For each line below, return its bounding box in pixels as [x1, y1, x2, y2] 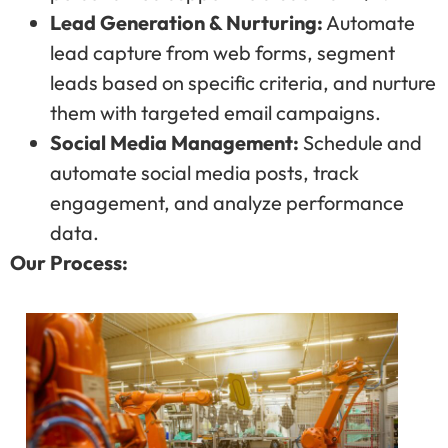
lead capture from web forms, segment [50, 40, 395, 66]
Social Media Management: [50, 130, 299, 156]
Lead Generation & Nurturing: [50, 10, 323, 36]
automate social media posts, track [50, 160, 359, 186]
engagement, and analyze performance [50, 190, 404, 216]
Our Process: [10, 250, 128, 276]
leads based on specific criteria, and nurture [50, 70, 436, 96]
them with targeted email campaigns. [50, 100, 381, 126]
